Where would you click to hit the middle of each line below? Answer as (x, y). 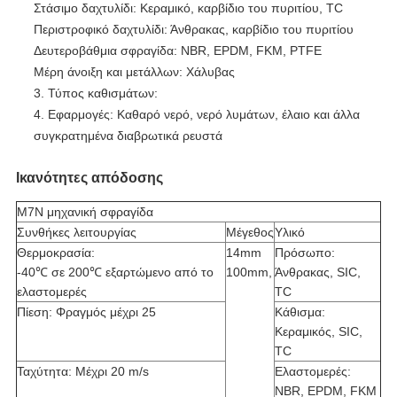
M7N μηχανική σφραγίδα (85, 212)
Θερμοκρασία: (55, 253)
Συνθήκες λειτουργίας (76, 233)
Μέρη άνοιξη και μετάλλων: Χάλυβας (134, 72)
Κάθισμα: (300, 312)
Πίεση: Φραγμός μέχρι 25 (86, 312)
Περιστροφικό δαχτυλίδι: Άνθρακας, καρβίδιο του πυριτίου (193, 30)
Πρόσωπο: (304, 253)
